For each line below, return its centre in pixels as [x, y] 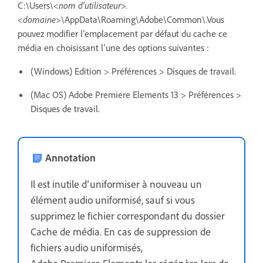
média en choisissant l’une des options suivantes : [113, 47]
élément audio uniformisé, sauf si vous [113, 199]
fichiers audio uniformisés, [87, 247]
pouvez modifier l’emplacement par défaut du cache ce [122, 33]
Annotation [70, 157]
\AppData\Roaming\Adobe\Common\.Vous [143, 19]
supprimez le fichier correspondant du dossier [128, 215]
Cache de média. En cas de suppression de [121, 231]
